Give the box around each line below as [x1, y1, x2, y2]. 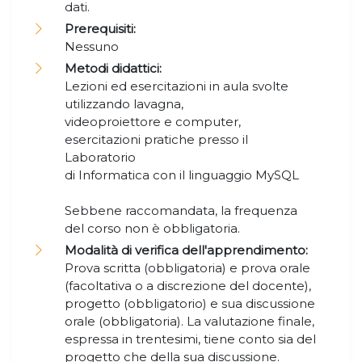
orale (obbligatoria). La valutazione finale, [65, 314, 314, 330]
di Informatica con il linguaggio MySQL [65, 167, 299, 183]
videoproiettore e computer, [65, 114, 241, 130]
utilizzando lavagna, [65, 96, 183, 112]
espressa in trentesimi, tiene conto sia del [65, 331, 316, 347]
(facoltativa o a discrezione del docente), [65, 278, 311, 294]
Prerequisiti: [65, 21, 136, 37]
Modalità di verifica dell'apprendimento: [65, 242, 308, 259]
